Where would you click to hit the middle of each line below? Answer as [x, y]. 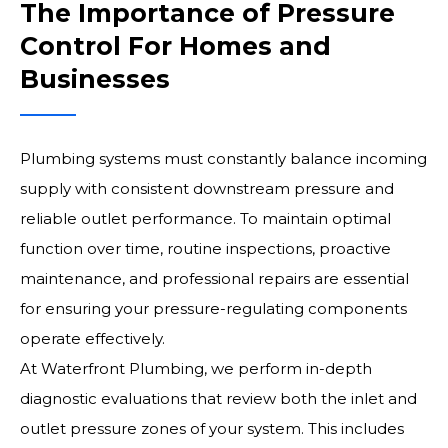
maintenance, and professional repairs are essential [214, 278]
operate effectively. [92, 338]
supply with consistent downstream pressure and [207, 188]
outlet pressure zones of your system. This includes [212, 428]
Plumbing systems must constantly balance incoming [223, 158]
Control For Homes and [175, 46]
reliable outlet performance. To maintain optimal [205, 218]
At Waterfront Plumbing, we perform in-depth [196, 368]
